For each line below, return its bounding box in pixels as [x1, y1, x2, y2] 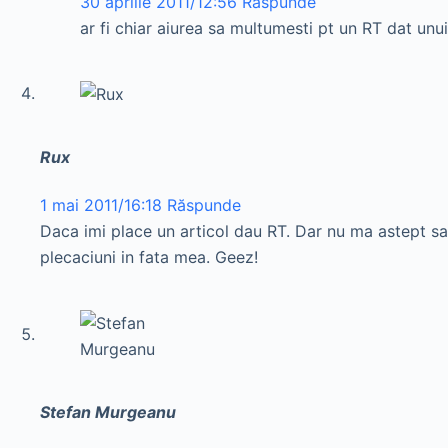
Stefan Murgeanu [40, 401, 176, 422]
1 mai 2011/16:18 [40, 194, 162, 215]
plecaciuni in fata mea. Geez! [40, 246, 258, 267]
